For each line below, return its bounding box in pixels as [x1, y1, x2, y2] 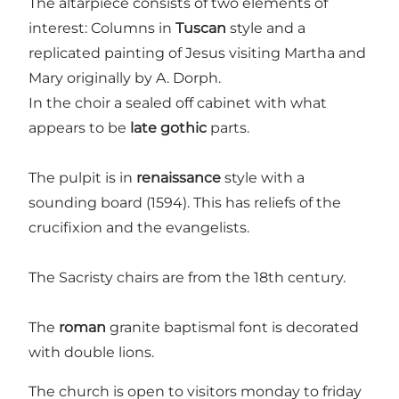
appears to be [28, 119, 130, 137]
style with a [224, 169, 305, 187]
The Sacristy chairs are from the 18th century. [28, 269, 349, 287]
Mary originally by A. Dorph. [28, 69, 221, 87]
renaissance [136, 169, 224, 187]
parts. [207, 119, 249, 137]
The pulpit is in [28, 169, 136, 187]
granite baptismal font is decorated [106, 319, 359, 337]
